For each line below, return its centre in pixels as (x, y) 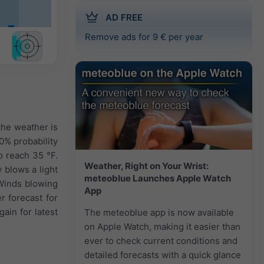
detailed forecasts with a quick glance (163, 255)
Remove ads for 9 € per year (144, 37)
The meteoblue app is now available (159, 212)
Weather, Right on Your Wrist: (146, 166)
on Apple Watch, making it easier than (162, 226)
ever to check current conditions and (161, 240)
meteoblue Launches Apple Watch (158, 178)
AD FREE (124, 17)
